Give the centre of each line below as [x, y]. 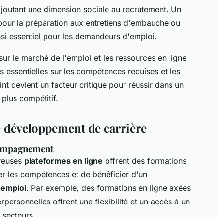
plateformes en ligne [63, 161]
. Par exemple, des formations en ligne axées [108, 188]
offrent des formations [145, 161]
